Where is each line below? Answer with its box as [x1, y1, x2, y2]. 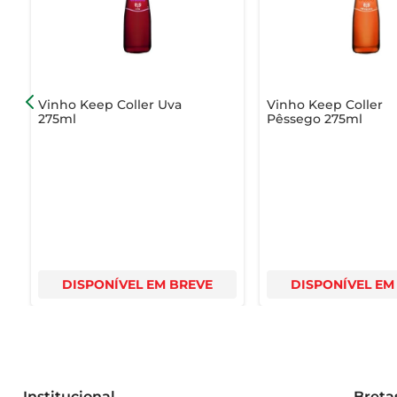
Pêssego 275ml [267, 110, 363, 127]
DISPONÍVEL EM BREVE [61, 276, 213, 292]
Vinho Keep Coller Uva [37, 96, 182, 113]
